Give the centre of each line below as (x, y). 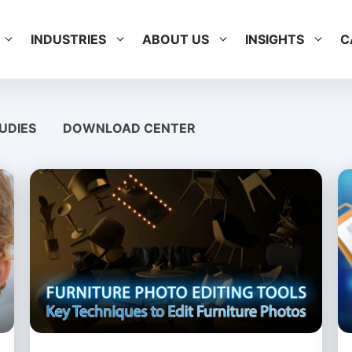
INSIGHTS (274, 39)
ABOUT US (175, 39)
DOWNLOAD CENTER (129, 128)
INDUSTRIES (68, 39)
